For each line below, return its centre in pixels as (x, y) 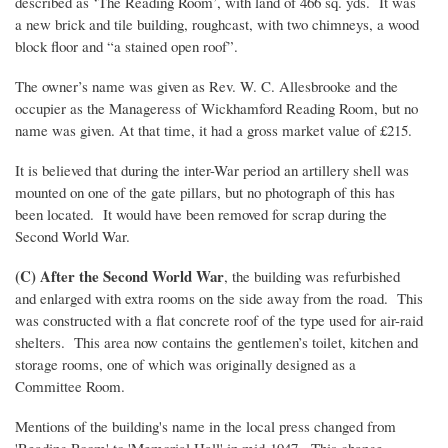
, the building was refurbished (312, 276)
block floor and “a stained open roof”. (126, 46)
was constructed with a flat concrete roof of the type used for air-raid (219, 320)
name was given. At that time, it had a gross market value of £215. (213, 130)
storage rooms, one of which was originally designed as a (185, 364)
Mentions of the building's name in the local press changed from (205, 426)
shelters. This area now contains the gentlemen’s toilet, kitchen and (216, 342)
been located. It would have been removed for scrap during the (201, 214)
